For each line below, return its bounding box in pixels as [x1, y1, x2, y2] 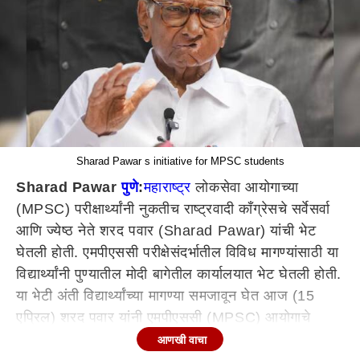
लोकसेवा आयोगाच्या [190, 179, 299, 195]
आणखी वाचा [157, 333, 207, 346]
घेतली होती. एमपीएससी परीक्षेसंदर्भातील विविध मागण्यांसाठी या [16, 244, 339, 260]
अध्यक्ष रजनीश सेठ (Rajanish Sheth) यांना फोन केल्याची [16, 331, 337, 347]
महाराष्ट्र [143, 179, 191, 195]
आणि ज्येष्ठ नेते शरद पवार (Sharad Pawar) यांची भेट [16, 223, 317, 239]
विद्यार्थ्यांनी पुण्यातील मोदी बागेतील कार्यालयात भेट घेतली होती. [16, 266, 342, 282]
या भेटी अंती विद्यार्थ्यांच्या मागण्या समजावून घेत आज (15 [16, 288, 315, 304]
